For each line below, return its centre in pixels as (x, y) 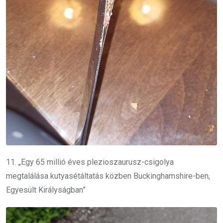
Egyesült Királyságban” (46, 190)
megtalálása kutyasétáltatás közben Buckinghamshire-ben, (108, 176)
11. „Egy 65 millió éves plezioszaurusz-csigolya (90, 162)
